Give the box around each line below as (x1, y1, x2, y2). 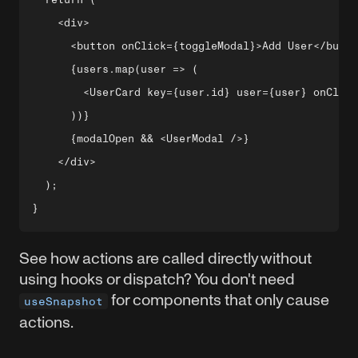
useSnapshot (24, 295, 103, 308)
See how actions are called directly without (19, 249, 312, 267)
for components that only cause (108, 291, 329, 308)
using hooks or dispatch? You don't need (19, 270, 295, 288)
